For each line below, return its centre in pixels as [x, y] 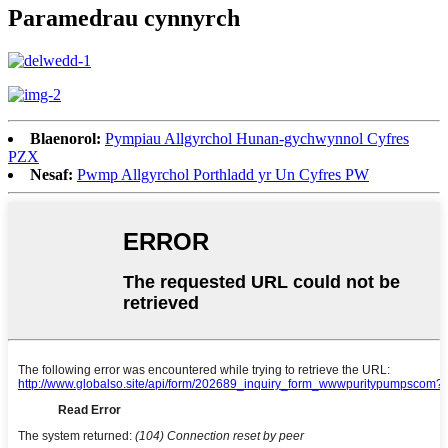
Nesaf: [51, 174]
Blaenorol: [65, 138]
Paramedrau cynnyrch [124, 17]
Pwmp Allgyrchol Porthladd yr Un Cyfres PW [223, 174]
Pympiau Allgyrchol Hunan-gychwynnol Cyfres [257, 138]
